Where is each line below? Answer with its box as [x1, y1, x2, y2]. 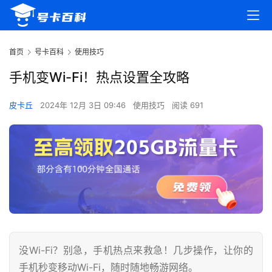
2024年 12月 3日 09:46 [40, 100, 128, 110]
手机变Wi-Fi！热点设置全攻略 [9, 69, 189, 86]
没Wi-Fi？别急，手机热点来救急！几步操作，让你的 [19, 244, 253, 257]
